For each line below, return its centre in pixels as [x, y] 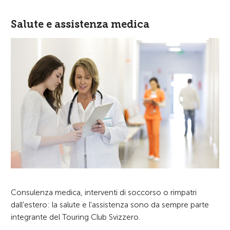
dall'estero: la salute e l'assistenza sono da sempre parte [110, 205]
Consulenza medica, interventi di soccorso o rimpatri [104, 192]
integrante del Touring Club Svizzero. [75, 217]
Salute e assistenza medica [80, 24]
